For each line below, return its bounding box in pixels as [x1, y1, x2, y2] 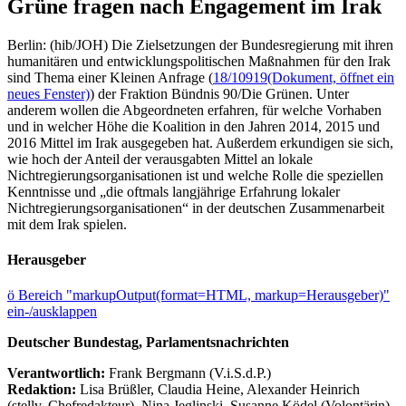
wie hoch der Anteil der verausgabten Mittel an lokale [7, 150, 313, 167]
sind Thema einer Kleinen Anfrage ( [7, 69, 213, 85]
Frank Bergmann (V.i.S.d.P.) [109, 365, 271, 382]
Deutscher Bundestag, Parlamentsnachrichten [7, 334, 289, 351]
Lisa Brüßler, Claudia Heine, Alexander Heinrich [80, 382, 360, 398]
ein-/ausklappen [7, 304, 97, 320]
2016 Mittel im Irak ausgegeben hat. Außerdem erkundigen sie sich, [7, 134, 393, 150]
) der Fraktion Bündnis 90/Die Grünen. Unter [90, 85, 349, 101]
